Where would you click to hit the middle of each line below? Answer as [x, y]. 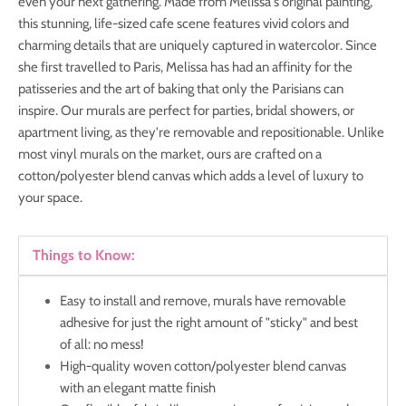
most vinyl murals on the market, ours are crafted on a [170, 155]
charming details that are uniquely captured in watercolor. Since [198, 46]
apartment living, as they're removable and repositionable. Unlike [201, 133]
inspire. [38, 111]
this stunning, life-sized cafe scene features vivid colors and [184, 24]
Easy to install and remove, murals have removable [203, 301]
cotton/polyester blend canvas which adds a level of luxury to [191, 176]
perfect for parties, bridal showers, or [250, 111]
